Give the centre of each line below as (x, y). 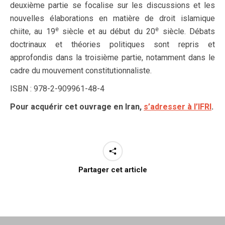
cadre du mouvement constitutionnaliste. (81, 71)
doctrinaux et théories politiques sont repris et (113, 44)
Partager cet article (113, 170)
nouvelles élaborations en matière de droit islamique (113, 18)
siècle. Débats (187, 31)
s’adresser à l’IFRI (178, 107)
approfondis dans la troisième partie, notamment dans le (113, 58)
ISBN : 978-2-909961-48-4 (57, 89)
